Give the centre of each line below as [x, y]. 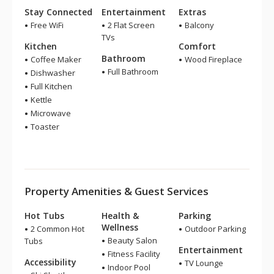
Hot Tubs [44, 216]
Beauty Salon [131, 240]
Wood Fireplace [213, 59]
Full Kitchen [50, 86]
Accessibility [50, 262]
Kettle [40, 100]
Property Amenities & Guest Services [117, 191]
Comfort [197, 46]
